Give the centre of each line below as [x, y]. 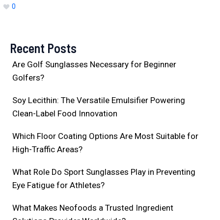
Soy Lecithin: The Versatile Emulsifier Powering [99, 100]
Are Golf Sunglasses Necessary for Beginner [94, 64]
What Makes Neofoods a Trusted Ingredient [93, 207]
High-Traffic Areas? [47, 149]
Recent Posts [43, 48]
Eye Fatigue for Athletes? [58, 185]
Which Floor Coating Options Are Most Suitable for [105, 136]
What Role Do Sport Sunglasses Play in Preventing [104, 172]
